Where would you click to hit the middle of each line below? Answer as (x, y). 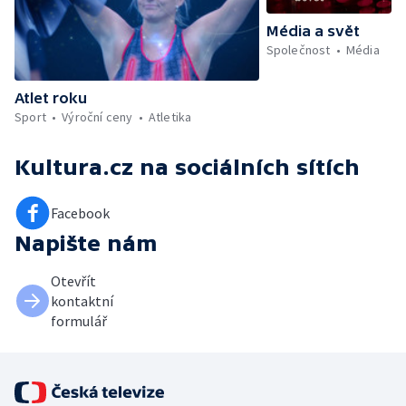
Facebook (80, 213)
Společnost (298, 50)
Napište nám (86, 244)
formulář (79, 321)
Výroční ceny (97, 117)
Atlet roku (51, 98)
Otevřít (73, 281)
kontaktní (82, 301)
